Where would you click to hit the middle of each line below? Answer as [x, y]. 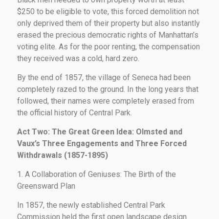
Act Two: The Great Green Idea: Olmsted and [100, 131]
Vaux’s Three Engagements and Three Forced [102, 143]
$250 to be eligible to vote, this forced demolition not [108, 11]
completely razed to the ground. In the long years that [108, 89]
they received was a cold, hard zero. [78, 58]
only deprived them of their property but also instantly [109, 23]
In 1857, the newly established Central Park [91, 205]
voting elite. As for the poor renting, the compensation [109, 46]
